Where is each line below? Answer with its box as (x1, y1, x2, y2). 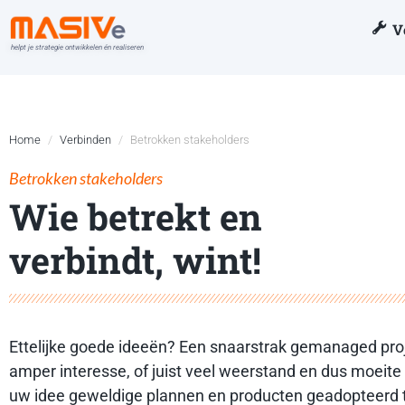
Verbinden (60, 132, 111, 146)
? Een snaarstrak (167, 336, 290, 356)
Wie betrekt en (9, 192, 262, 240)
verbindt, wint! (9, 235, 261, 284)
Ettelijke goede (9, 336, 118, 356)
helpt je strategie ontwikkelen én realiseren (11, 42, 144, 52)
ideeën (118, 336, 167, 356)
